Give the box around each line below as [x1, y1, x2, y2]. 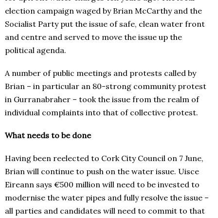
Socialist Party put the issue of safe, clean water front [5, 19, 205, 29]
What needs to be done [5, 130, 93, 141]
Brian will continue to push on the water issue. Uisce [5, 166, 199, 177]
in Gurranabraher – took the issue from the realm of [5, 94, 199, 105]
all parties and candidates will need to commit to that [5, 206, 205, 216]
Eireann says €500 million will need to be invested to [5, 180, 200, 190]
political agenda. [5, 45, 68, 55]
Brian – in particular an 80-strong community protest [5, 81, 206, 91]
